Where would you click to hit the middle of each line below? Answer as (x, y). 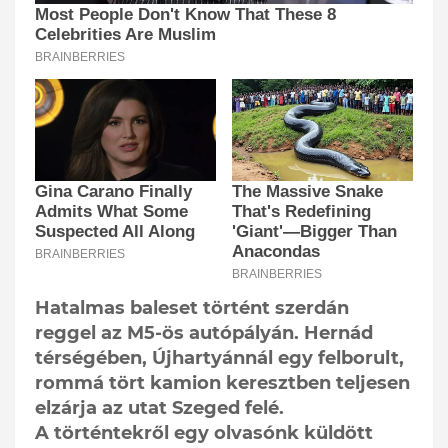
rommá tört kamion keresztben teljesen (222, 383)
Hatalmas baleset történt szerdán (192, 308)
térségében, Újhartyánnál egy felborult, (219, 358)
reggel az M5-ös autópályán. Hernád (204, 333)
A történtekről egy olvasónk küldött (204, 433)
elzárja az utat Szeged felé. (159, 408)
